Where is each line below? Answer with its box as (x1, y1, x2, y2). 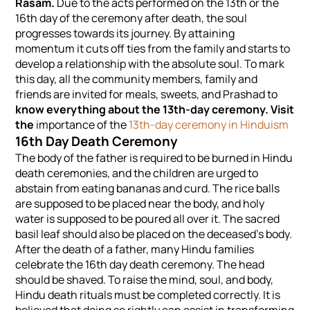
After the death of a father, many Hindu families (15, 241, 255, 257)
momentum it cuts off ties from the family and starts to (15, 41, 291, 57)
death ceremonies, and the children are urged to (15, 165, 259, 181)
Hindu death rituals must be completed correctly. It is (15, 287, 281, 303)
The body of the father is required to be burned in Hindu (15, 150, 293, 166)
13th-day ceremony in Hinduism (129, 117, 289, 133)
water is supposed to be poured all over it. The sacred (15, 211, 280, 227)
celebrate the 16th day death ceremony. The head (15, 257, 265, 273)
